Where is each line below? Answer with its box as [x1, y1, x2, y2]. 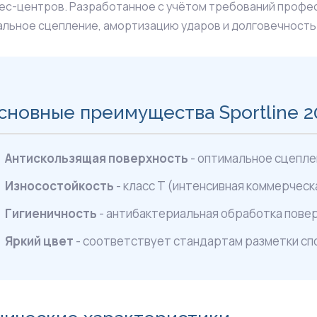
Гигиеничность [5, 205, 98, 221]
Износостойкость [5, 178, 115, 194]
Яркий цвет [5, 233, 74, 249]
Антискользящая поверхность [5, 150, 189, 166]
